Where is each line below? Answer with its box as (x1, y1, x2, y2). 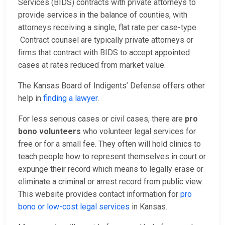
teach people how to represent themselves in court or (18, 152, 206, 162)
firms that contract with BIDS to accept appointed (18, 48, 190, 58)
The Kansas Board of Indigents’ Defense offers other (18, 81, 205, 91)
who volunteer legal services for (81, 127, 196, 137)
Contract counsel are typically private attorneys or (18, 35, 193, 45)
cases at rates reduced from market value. (18, 60, 166, 70)
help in (18, 93, 43, 103)
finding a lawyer (43, 93, 97, 103)
